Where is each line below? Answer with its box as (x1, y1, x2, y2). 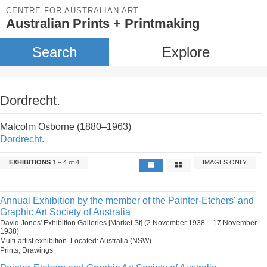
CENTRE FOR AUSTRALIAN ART (6, 6, 139, 15)
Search (32, 44, 77, 60)
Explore (162, 44, 210, 60)
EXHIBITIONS (9, 159, 51, 166)
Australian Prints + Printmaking (6, 16, 200, 31)
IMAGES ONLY (203, 159, 247, 166)
